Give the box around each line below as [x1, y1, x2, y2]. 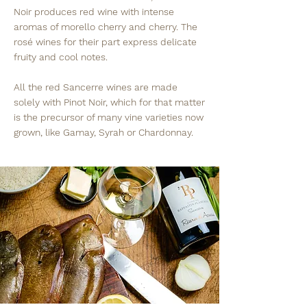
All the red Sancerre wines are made [14, 82, 177, 93]
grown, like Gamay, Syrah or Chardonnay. [14, 127, 193, 138]
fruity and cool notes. [14, 51, 108, 62]
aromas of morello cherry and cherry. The [14, 21, 197, 32]
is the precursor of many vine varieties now [14, 112, 204, 123]
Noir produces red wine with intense [14, 6, 174, 17]
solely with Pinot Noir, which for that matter [14, 97, 205, 108]
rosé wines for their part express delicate [14, 36, 197, 47]
